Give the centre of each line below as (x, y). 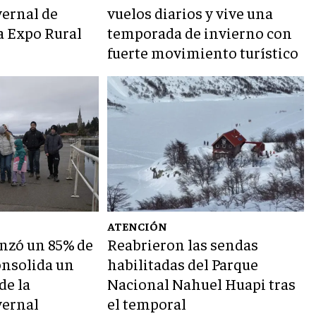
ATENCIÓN (138, 226)
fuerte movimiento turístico (203, 53)
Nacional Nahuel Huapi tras (202, 284)
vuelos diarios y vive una (190, 13)
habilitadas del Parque (183, 264)
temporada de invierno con (200, 33)
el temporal (147, 304)
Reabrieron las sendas (183, 244)
